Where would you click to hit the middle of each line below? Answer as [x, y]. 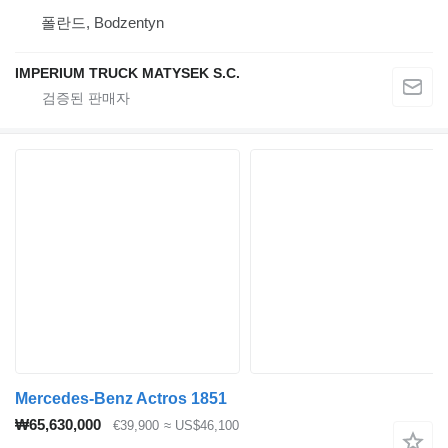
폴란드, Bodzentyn [102, 23]
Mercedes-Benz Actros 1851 [121, 399]
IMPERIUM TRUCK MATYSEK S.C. [127, 73]
